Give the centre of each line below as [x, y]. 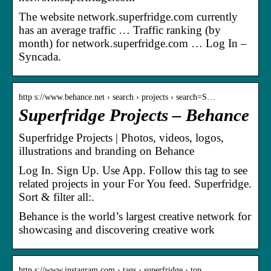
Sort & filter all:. [57, 197]
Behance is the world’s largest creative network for [135, 216]
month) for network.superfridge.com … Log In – [133, 43]
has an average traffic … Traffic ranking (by [120, 30]
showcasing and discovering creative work [117, 229]
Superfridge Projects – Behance [134, 115]
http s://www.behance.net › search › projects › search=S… [117, 97]
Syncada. [40, 56]
